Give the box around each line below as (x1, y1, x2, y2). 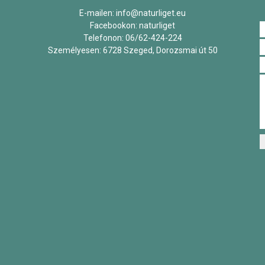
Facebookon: (90, 21, 139, 31)
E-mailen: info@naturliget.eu (79, 8, 186, 18)
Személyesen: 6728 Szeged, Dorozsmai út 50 (47, 46, 218, 56)
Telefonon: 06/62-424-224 (83, 33, 182, 43)
